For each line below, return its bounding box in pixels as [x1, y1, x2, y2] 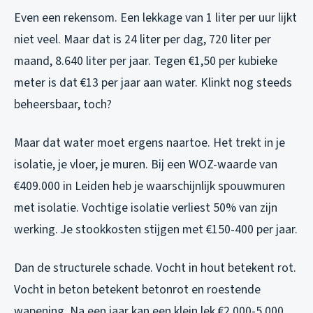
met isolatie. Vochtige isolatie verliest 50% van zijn [14, 198, 277, 217]
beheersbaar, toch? [14, 95, 112, 113]
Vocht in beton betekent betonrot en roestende [14, 280, 261, 298]
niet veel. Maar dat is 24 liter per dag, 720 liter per [14, 30, 271, 48]
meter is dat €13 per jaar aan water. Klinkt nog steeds [14, 73, 292, 92]
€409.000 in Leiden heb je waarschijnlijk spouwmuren [14, 177, 285, 195]
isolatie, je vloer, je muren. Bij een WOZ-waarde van [14, 155, 277, 173]
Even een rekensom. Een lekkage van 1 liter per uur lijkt [14, 8, 297, 27]
